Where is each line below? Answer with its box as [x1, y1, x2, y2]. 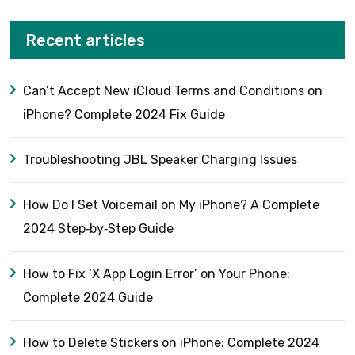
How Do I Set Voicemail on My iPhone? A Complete [23, 197, 319, 212]
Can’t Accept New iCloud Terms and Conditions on [23, 83, 323, 98]
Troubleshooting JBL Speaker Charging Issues [23, 152, 297, 167]
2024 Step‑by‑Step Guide [23, 221, 174, 236]
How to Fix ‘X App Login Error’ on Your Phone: [23, 266, 290, 281]
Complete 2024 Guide [23, 290, 153, 305]
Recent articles [25, 31, 145, 50]
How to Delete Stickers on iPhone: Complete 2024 [23, 335, 319, 350]
